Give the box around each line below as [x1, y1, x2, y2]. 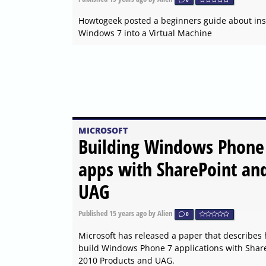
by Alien [147, 208, 175, 219]
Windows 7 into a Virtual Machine [78, 27, 212, 39]
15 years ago [109, 208, 147, 219]
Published [78, 208, 109, 219]
